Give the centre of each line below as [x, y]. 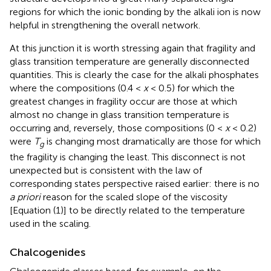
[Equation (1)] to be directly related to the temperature [127, 210]
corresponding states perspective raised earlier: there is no [135, 183]
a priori [25, 197]
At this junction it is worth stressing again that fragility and [132, 48]
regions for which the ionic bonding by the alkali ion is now [135, 11]
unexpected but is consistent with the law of [106, 170]
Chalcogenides [47, 252]
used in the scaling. [50, 223]
